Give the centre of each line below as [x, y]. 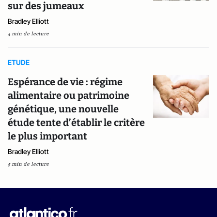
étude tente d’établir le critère [76, 123]
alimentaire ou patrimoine [69, 95]
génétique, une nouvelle [63, 109]
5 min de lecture [28, 164]
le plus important [47, 136]
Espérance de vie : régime [65, 82]
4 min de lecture [28, 34]
